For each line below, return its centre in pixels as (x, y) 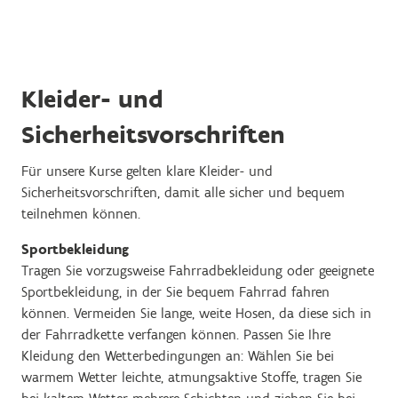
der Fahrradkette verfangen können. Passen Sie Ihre (176, 334)
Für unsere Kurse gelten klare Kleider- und (147, 171)
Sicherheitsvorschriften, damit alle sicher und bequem (183, 192)
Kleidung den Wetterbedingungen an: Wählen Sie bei (178, 356)
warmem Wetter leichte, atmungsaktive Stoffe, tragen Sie (191, 377)
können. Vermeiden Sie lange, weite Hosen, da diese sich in (196, 313)
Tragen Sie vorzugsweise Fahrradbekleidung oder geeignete (198, 271)
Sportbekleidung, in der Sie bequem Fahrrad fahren (175, 292)
